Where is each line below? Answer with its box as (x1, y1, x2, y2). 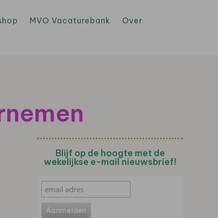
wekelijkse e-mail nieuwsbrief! (43, 156, 177, 167)
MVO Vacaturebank (30, 16, 110, 25)
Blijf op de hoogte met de (55, 147, 165, 159)
